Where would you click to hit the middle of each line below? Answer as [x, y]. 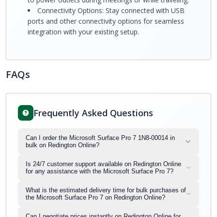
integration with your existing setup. [83, 32]
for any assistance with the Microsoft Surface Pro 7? [100, 171]
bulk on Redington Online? [62, 145]
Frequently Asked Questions [93, 113]
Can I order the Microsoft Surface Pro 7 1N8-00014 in [100, 138]
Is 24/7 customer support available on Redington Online [103, 164]
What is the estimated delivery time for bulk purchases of [106, 190]
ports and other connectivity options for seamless [106, 21]
